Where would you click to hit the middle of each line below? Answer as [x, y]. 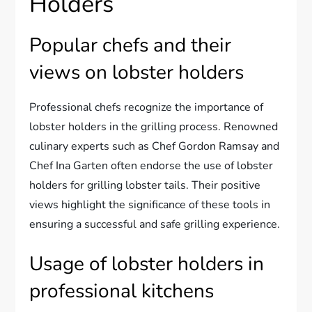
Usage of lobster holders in [147, 264]
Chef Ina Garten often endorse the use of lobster [151, 165]
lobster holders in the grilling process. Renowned [154, 126]
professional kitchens [122, 291]
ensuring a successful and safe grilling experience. [155, 224]
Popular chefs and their [131, 45]
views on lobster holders [137, 72]
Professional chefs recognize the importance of [147, 107]
